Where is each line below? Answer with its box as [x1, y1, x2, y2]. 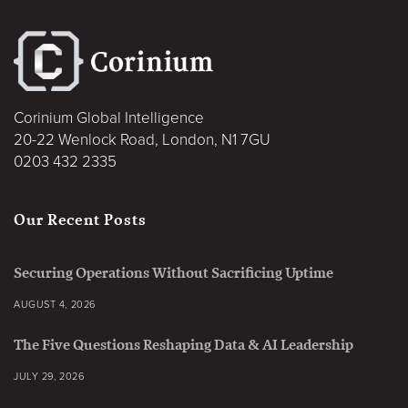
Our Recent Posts [14, 209, 147, 231]
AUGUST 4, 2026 [14, 299, 96, 311]
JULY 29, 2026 [14, 371, 85, 383]
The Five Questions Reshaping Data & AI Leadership [14, 334, 353, 356]
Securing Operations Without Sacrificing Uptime [14, 262, 333, 284]
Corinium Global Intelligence [14, 108, 204, 128]
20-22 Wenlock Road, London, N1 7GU [14, 130, 270, 150]
